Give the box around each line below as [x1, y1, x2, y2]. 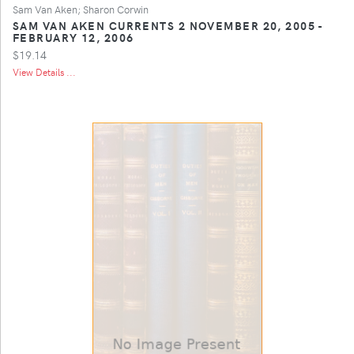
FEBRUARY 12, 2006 [13, 28, 134, 45]
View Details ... [13, 65, 76, 78]
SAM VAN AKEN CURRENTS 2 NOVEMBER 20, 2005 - [13, 17, 323, 33]
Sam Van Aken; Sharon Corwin [13, 2, 149, 16]
